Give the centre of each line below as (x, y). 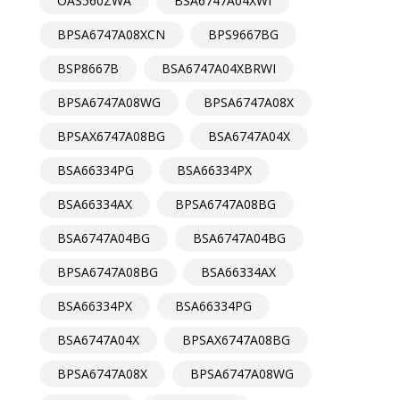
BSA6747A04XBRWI (219, 69)
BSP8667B (88, 69)
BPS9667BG (243, 35)
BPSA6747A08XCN (111, 35)
